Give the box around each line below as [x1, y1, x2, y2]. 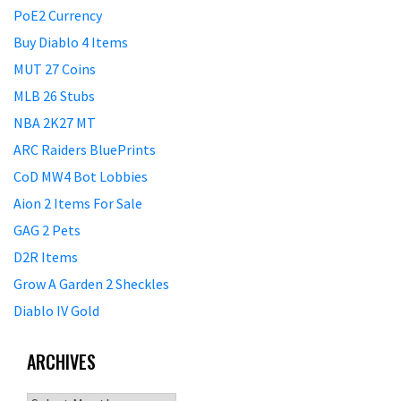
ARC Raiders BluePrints [13, 141, 156, 159]
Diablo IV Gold [13, 302, 99, 320]
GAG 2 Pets [13, 221, 81, 240]
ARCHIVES [27, 348, 96, 376]
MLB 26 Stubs [13, 87, 95, 106]
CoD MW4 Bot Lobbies [13, 167, 148, 186]
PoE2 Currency [13, 6, 102, 25]
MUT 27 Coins [13, 60, 96, 79]
